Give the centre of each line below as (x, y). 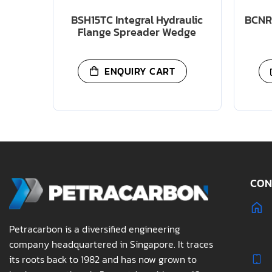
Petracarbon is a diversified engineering (95, 229)
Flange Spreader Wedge (137, 32)
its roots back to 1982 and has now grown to (103, 260)
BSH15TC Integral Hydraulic (137, 20)
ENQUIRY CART (140, 71)
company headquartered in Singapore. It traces (111, 244)
